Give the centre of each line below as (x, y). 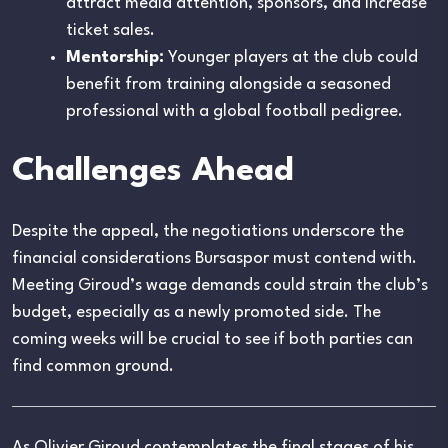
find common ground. (93, 366)
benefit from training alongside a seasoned (228, 84)
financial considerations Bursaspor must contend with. (214, 258)
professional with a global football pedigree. (234, 111)
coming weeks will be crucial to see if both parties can (212, 339)
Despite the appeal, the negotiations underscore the (208, 231)
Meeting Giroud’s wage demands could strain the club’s (220, 285)
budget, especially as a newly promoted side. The (196, 312)
